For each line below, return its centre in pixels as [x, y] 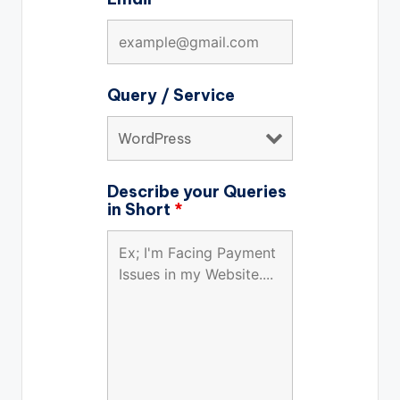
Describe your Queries [196, 192]
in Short [140, 209]
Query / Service [171, 95]
